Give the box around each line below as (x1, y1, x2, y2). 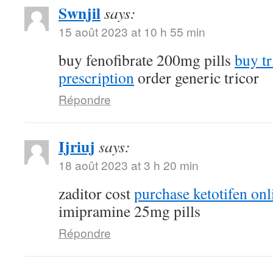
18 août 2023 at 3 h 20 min (58, 157, 199, 173)
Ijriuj (58, 135, 95, 158)
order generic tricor (134, 67, 259, 88)
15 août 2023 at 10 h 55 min (58, 23, 205, 40)
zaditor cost (58, 183, 134, 204)
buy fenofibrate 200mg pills (58, 49, 235, 70)
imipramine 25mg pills (58, 200, 200, 221)
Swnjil (58, 1, 101, 24)
